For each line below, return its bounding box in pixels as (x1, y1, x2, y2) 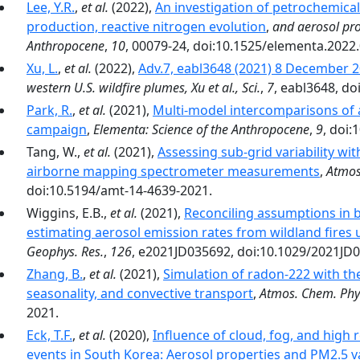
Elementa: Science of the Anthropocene (93, 121, 309, 138)
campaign (27, 121, 87, 138)
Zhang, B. (27, 265, 83, 283)
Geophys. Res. (27, 243, 104, 260)
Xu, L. (27, 59, 58, 77)
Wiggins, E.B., (27, 204, 110, 222)
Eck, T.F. (27, 326, 72, 344)
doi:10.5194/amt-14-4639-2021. (27, 182, 212, 199)
